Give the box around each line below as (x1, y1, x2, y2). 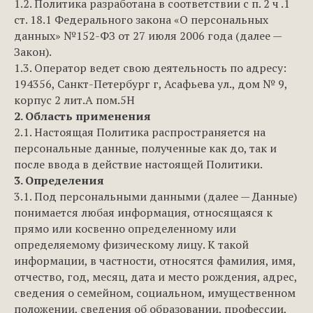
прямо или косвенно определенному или (14, 221, 236, 236)
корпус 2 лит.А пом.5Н (14, 92, 135, 108)
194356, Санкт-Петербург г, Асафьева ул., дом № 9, (14, 76, 287, 92)
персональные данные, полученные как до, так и (14, 140, 277, 156)
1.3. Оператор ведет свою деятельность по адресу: (14, 60, 286, 75)
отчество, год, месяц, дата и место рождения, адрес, (14, 269, 297, 284)
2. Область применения (14, 108, 151, 124)
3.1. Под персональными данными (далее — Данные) (14, 189, 297, 204)
